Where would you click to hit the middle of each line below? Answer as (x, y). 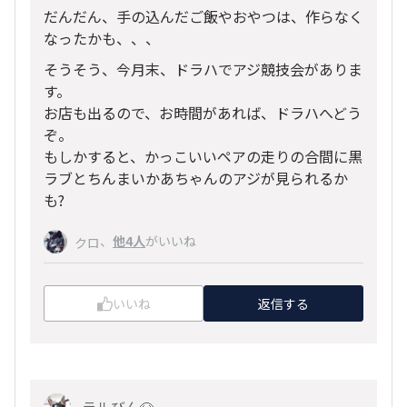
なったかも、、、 (102, 38)
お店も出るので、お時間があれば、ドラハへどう (203, 112)
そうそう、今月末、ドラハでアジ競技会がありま (203, 69)
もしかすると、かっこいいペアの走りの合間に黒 (203, 156)
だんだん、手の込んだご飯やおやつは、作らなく (203, 16)
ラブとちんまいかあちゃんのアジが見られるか (196, 178)
